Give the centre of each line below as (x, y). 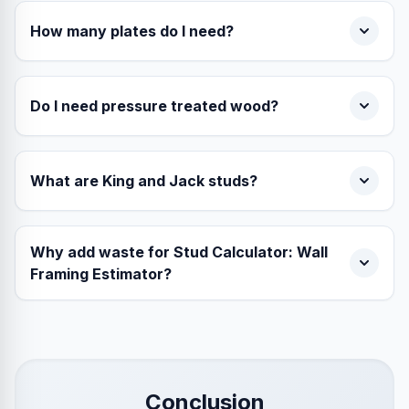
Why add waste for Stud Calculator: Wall (179, 252)
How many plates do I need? (132, 31)
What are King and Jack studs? (144, 181)
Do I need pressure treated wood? (154, 106)
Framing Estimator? (101, 274)
